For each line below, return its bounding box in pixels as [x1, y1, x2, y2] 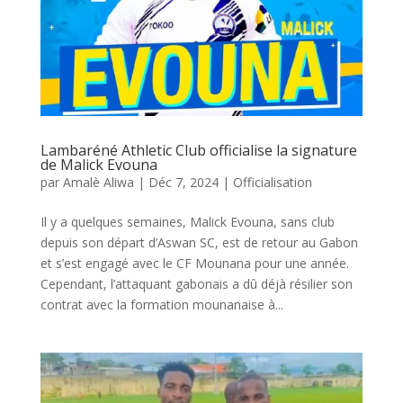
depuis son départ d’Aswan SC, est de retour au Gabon [40, 234, 358, 252]
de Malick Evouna [40, 155, 157, 175]
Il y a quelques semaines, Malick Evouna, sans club [40, 213, 335, 231]
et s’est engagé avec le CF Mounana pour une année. [40, 255, 349, 273]
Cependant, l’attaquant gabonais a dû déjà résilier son [40, 275, 353, 293]
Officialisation [232, 174, 312, 192]
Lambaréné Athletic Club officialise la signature [40, 140, 357, 161]
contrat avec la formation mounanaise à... [40, 296, 283, 314]
